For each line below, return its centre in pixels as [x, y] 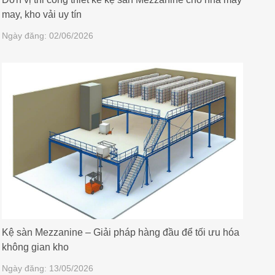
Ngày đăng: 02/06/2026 [47, 35]
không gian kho [35, 247]
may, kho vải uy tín [41, 14]
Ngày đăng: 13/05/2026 [47, 268]
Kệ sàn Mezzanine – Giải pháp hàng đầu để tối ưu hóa [120, 232]
